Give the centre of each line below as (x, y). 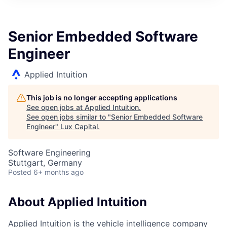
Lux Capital (79, 126)
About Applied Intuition (78, 202)
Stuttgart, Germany (45, 163)
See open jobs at (55, 107)
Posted (20, 172)
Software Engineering (49, 153)
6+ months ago (59, 172)
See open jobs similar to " (69, 117)
